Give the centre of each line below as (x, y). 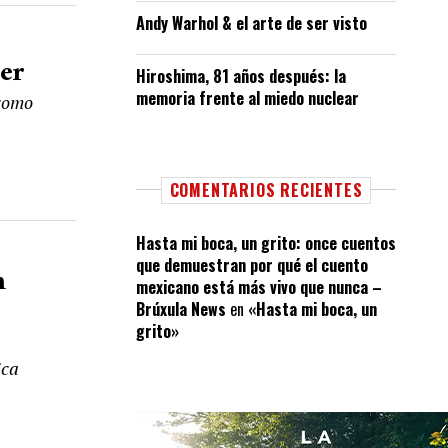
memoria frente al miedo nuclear (247, 98)
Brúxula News (181, 309)
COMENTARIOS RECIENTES (266, 190)
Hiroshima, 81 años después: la (241, 76)
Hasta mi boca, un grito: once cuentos (266, 243)
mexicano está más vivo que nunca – (259, 287)
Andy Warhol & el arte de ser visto (251, 23)
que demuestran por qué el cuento (252, 265)
